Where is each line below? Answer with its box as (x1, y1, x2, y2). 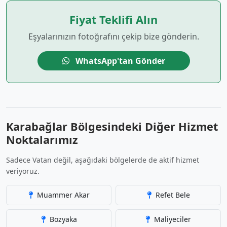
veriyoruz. (6, 166, 40, 176)
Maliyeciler (152, 214, 191, 224)
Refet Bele (153, 190, 190, 200)
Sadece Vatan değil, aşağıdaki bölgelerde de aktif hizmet (6, 155, 199, 165)
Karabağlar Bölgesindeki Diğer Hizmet (6, 119, 218, 134)
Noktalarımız (6, 132, 78, 147)
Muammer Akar (34, 190, 90, 200)
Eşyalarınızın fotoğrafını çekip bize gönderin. (28, 31, 199, 42)
